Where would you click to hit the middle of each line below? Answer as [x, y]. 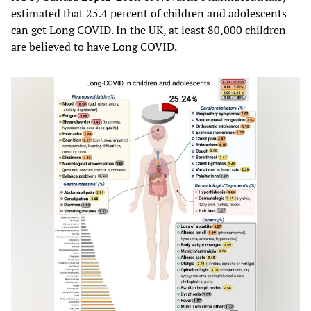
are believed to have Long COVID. [94, 46]
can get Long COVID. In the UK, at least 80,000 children [149, 30]
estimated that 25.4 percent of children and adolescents [149, 13]
